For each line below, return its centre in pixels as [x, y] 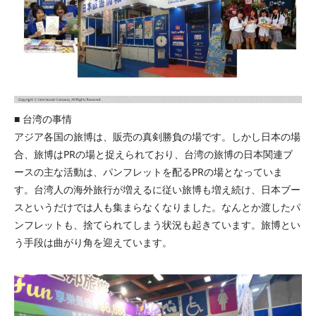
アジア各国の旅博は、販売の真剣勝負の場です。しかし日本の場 [157, 136]
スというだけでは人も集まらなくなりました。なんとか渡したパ [157, 207]
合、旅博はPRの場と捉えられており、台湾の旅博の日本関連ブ [153, 154]
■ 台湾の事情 [43, 119]
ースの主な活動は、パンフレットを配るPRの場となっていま [148, 171]
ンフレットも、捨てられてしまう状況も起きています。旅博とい [157, 224]
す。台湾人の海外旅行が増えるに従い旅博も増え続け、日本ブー [157, 189]
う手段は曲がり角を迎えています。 [93, 242]
